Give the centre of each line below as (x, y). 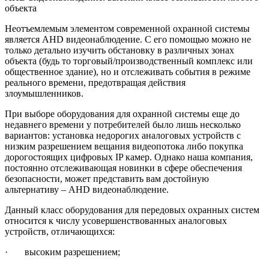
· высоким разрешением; (62, 252)
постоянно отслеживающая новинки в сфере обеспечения (123, 168)
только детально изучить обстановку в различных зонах (119, 50)
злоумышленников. (44, 93)
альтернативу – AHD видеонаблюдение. (87, 189)
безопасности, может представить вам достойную (107, 178)
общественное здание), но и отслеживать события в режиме (128, 71)
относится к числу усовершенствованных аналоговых (116, 220)
